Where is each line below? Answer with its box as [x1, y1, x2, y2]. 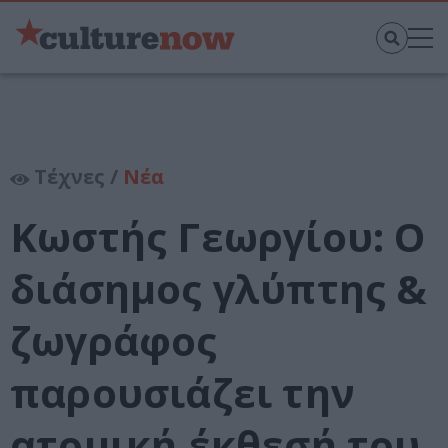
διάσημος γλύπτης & [10, 261, 428, 317]
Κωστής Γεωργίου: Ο [10, 209, 426, 265]
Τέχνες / [29, 163, 123, 191]
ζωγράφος [10, 313, 218, 369]
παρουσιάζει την [10, 365, 355, 421]
